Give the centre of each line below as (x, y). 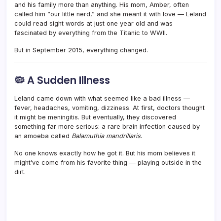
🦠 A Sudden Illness (62, 80)
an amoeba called (43, 136)
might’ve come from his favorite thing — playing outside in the (108, 162)
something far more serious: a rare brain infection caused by (107, 126)
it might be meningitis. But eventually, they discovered (95, 117)
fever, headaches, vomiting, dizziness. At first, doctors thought (110, 108)
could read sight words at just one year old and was (93, 23)
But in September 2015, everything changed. (81, 50)
